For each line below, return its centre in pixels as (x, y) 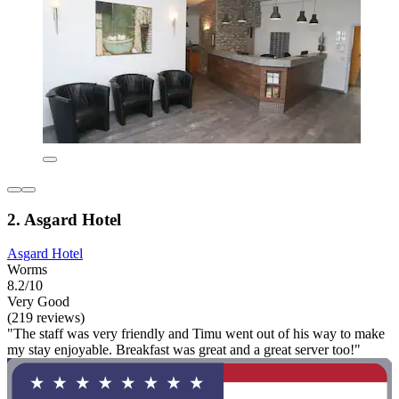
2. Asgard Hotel (64, 219)
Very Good (38, 302)
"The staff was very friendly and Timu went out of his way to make (196, 334)
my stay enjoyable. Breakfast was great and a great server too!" (184, 350)
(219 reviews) (46, 318)
